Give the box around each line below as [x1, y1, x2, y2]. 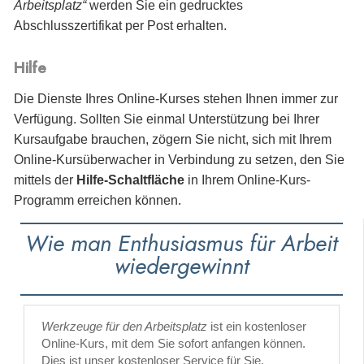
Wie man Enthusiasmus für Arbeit [25, 226, 338, 260]
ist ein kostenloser [207, 318, 306, 333]
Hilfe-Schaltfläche [76, 172, 184, 187]
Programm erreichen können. [14, 193, 181, 207]
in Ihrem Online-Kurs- [184, 172, 310, 187]
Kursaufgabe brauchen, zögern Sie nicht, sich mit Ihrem [14, 132, 331, 146]
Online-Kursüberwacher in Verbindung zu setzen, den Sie [14, 152, 344, 167]
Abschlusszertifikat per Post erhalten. [14, 19, 227, 33]
